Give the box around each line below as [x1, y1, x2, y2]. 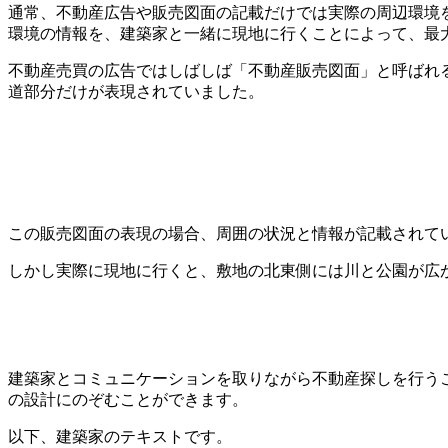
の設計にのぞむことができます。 [8, 391, 248, 409]
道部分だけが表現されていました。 [8, 83, 264, 101]
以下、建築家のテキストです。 [8, 428, 232, 446]
